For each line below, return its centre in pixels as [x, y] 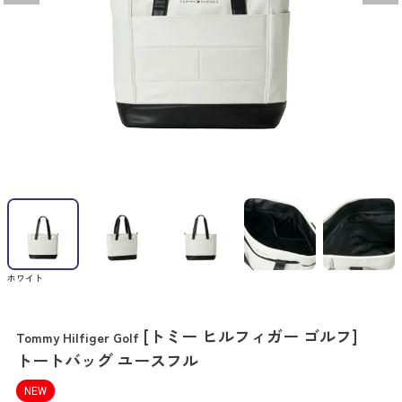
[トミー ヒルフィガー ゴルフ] [250, 336]
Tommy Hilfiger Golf [77, 337]
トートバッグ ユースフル [107, 360]
